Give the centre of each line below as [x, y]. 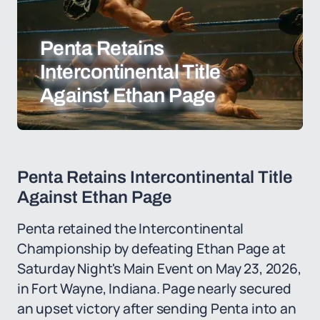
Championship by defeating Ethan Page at [151, 249]
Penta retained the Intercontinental [131, 229]
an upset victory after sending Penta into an [157, 309]
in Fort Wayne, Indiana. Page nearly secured [154, 289]
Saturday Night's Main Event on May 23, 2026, [159, 269]
